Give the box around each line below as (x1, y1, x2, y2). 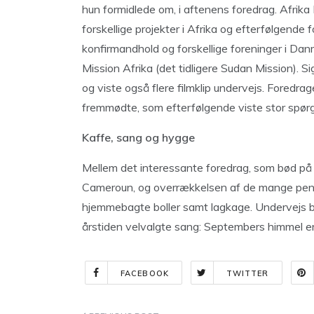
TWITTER (226, 268, 269, 278)
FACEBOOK (121, 268, 169, 278)
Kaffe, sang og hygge (82, 130, 195, 144)
